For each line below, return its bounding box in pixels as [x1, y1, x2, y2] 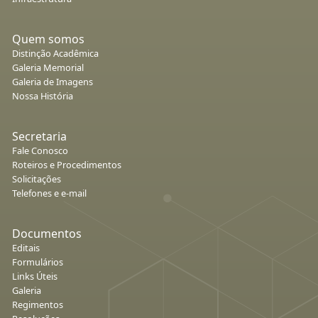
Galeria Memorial [12, 61, 84, 75]
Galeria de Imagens [12, 75, 93, 89]
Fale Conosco [12, 144, 68, 158]
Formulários [12, 256, 63, 269]
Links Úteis [12, 270, 57, 283]
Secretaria [12, 128, 67, 145]
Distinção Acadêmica [12, 47, 99, 60]
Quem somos [12, 31, 84, 48]
